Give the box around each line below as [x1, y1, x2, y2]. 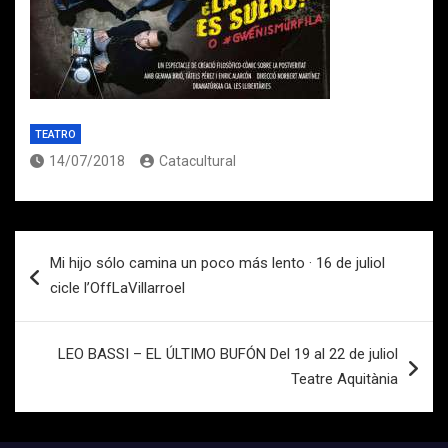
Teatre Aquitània [291, 370, 398, 388]
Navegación [14, 231, 147, 260]
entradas [14, 295, 116, 324]
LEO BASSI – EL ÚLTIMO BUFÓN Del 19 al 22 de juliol [58, 345, 398, 363]
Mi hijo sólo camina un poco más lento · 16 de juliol [50, 254, 385, 272]
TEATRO [35, 128, 76, 141]
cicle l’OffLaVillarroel [50, 279, 185, 297]
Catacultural [159, 153, 236, 169]
